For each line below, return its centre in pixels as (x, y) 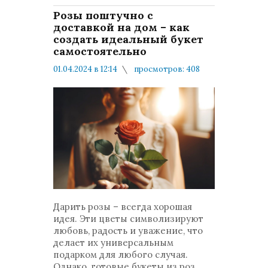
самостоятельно (100, 51)
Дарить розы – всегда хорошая (123, 207)
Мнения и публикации (112, 93)
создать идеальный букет (128, 39)
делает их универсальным (113, 243)
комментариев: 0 (102, 81)
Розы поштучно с (103, 15)
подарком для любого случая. (121, 255)
